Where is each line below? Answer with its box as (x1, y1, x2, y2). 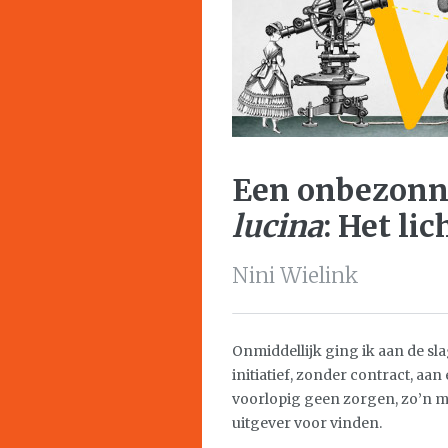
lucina (232, 207, 323, 245)
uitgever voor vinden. (232, 414, 382, 432)
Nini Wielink (232, 262, 358, 289)
